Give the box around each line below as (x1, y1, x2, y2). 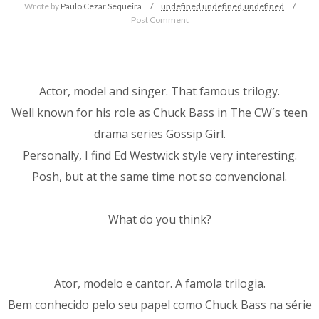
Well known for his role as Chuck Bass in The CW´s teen (11, 104, 308, 120)
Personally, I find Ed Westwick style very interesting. (22, 147, 297, 163)
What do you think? (108, 211, 211, 227)
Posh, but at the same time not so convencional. (32, 168, 287, 184)
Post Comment (130, 14, 189, 25)
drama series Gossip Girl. (93, 125, 226, 142)
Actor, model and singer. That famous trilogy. (39, 83, 280, 99)
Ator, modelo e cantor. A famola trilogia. (53, 275, 266, 291)
